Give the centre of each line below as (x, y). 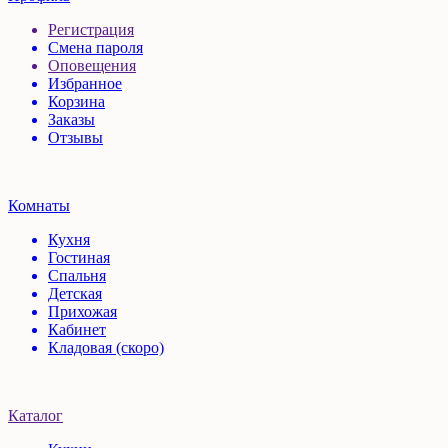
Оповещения (92, 65)
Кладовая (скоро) (106, 347)
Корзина (76, 101)
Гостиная (79, 257)
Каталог (35, 415)
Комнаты (39, 205)
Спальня (77, 275)
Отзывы (75, 137)
